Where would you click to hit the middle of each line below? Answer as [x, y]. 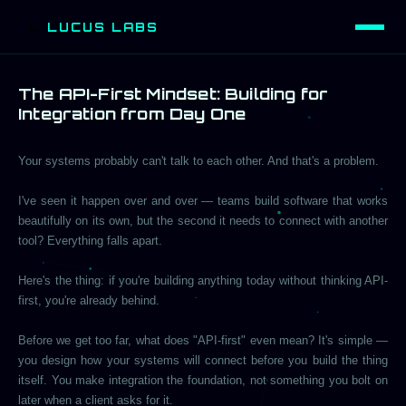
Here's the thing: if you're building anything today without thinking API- [203, 280]
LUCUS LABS [103, 27]
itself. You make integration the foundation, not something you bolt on [203, 380]
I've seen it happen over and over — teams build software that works [203, 201]
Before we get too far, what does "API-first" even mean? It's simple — [203, 340]
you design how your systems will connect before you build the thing [203, 360]
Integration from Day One [132, 113]
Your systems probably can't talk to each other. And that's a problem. [198, 161]
